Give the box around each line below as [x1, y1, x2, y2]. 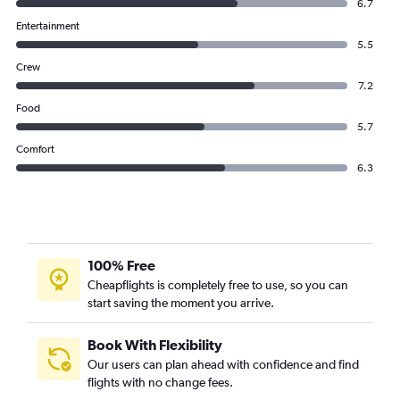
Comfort [16, 143, 54, 156]
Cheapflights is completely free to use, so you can [87, 278, 348, 293]
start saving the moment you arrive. [87, 296, 274, 311]
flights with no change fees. [87, 375, 233, 390]
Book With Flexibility [87, 337, 222, 354]
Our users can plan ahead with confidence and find [87, 357, 359, 372]
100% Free [87, 257, 155, 274]
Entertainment [16, 20, 79, 33]
